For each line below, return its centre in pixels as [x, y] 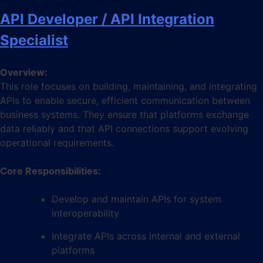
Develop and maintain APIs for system [136, 199]
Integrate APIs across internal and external [146, 236]
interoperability [85, 213]
